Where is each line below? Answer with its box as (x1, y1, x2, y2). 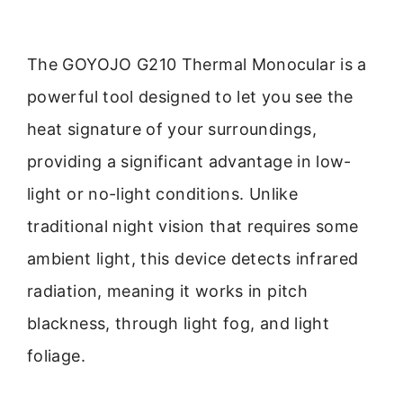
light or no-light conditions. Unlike (27, 184, 298, 204)
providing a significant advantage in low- (27, 152, 352, 172)
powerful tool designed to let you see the (27, 87, 354, 107)
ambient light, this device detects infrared (27, 249, 359, 269)
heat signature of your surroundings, (27, 120, 317, 139)
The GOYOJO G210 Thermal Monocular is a (27, 55, 367, 75)
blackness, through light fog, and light (27, 314, 330, 334)
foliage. (27, 346, 85, 366)
